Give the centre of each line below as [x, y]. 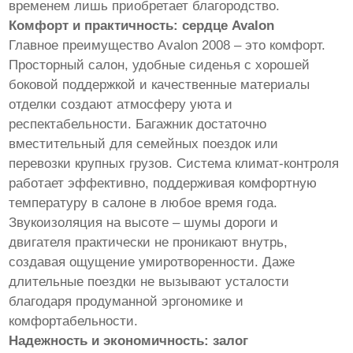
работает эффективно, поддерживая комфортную [163, 183]
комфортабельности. [74, 321]
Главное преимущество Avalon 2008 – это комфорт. [167, 45]
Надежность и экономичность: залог [129, 340]
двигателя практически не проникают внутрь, [149, 242]
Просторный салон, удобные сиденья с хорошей [160, 65]
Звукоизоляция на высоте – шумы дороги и [144, 222]
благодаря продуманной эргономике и [126, 301]
